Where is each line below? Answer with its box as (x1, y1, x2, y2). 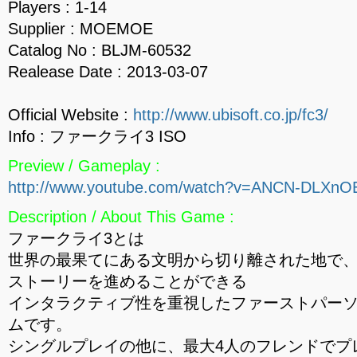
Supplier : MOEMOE (8, 20, 153, 37)
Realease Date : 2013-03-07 (8, 63, 208, 80)
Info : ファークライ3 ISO (8, 127, 186, 145)
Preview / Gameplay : (8, 157, 160, 175)
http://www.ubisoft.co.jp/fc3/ (133, 106, 328, 124)
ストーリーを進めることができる (8, 273, 247, 290)
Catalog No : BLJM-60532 (8, 41, 191, 59)
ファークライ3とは (8, 229, 144, 247)
